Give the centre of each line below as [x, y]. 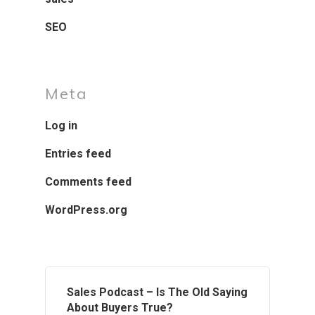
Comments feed [88, 182]
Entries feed [78, 154]
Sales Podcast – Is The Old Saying [157, 292]
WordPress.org [86, 210]
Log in [61, 126]
